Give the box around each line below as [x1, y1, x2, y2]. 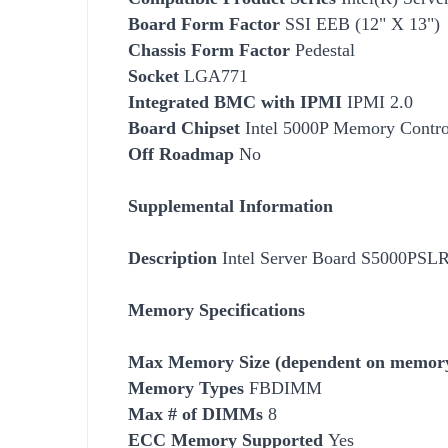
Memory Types [128, 377, 244, 398]
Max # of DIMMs [128, 403, 263, 424]
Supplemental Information [128, 195, 333, 216]
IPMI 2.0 [342, 91, 413, 112]
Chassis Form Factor [128, 39, 290, 60]
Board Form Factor [128, 13, 280, 34]
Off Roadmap [128, 143, 234, 164]
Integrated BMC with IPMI [128, 91, 342, 112]
